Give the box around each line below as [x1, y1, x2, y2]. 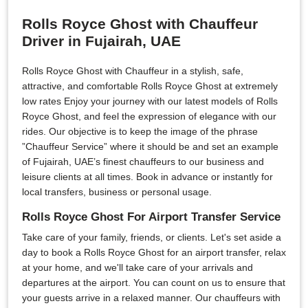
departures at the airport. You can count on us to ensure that [22, 277, 285, 288]
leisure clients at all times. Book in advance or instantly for [22, 171, 273, 182]
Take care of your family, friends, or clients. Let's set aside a [22, 232, 281, 243]
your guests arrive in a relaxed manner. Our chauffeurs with [22, 292, 280, 303]
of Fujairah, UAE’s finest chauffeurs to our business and [22, 156, 264, 167]
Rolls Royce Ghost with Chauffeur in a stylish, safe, [22, 65, 243, 76]
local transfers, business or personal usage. [22, 186, 212, 197]
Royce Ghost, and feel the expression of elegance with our [22, 111, 276, 122]
